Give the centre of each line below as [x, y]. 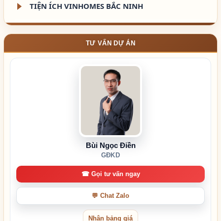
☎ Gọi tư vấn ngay [110, 174]
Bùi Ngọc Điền [110, 145]
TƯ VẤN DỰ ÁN [110, 43]
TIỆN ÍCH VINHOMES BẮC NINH [86, 6]
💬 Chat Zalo [110, 196]
